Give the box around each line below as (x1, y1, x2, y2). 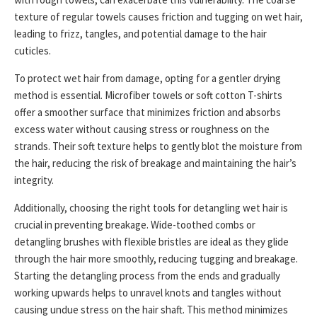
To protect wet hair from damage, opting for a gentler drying (14, 71, 281, 85)
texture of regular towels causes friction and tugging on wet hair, (14, 10, 303, 23)
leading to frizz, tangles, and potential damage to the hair (14, 27, 267, 40)
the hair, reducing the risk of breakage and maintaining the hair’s (14, 156, 296, 170)
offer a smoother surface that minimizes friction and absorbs (14, 105, 281, 119)
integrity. (14, 173, 54, 187)
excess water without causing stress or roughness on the (14, 122, 270, 136)
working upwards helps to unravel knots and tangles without (14, 286, 282, 299)
